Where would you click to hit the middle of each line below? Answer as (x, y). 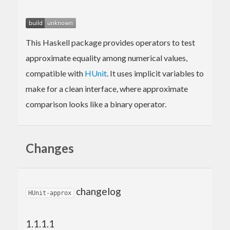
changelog (98, 191)
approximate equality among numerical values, (107, 57)
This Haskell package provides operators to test (110, 42)
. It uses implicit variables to (155, 73)
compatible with (55, 73)
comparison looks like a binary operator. (96, 104)
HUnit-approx (50, 193)
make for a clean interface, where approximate (107, 88)
